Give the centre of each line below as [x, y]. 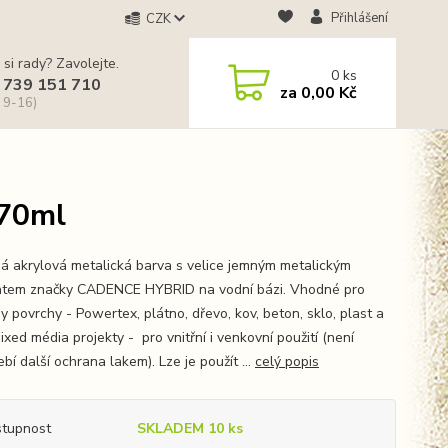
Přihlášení [359, 18]
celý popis [286, 361]
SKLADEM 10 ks [189, 428]
